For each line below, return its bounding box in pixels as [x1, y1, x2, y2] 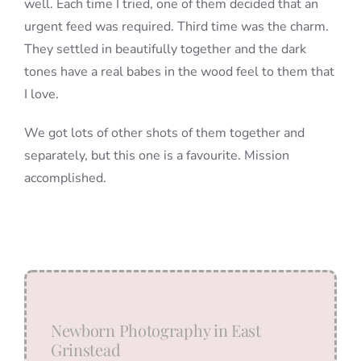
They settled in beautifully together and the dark [23, 39, 306, 58]
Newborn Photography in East [50, 318, 261, 341]
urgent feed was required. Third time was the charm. [23, 17, 329, 35]
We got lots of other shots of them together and [23, 123, 305, 142]
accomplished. [23, 168, 106, 187]
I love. [23, 85, 59, 103]
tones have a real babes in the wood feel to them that [23, 62, 334, 81]
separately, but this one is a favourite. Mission [23, 146, 289, 164]
